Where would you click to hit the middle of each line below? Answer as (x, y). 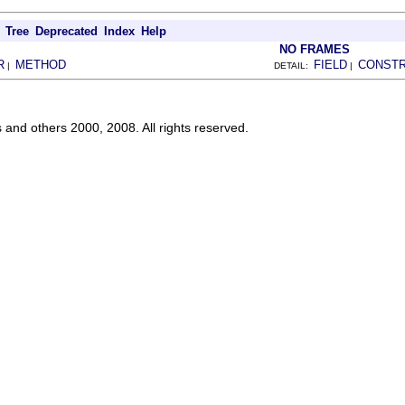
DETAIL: (294, 65)
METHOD (41, 64)
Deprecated (66, 31)
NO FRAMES (315, 49)
